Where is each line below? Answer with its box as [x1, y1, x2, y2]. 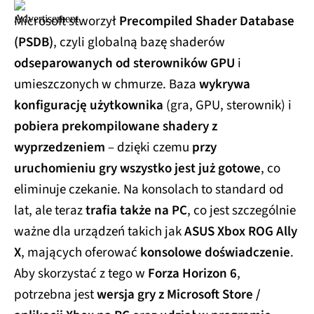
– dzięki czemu [105, 137, 192, 157]
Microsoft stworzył [14, 11, 119, 31]
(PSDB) [14, 32, 53, 52]
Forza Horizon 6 [148, 264, 237, 283]
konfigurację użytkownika [14, 95, 163, 115]
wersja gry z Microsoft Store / [97, 285, 261, 304]
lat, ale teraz [14, 200, 86, 220]
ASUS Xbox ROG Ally [184, 221, 297, 241]
